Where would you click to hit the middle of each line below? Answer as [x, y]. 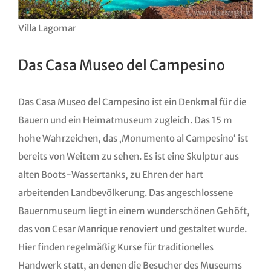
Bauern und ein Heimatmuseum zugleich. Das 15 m [125, 120]
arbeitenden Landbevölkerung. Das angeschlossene [125, 193]
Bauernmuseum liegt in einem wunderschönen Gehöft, [134, 211]
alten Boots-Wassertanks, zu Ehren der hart [110, 175]
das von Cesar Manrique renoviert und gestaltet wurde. [132, 229]
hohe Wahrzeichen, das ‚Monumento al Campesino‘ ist [133, 139]
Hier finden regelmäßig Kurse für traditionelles [116, 247]
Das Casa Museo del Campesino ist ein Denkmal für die [132, 102]
